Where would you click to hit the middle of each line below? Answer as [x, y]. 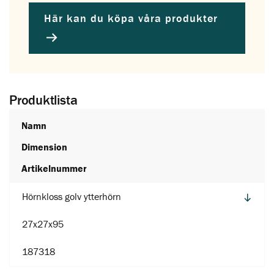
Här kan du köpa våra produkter [131, 18]
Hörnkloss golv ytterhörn [72, 196]
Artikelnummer [54, 168]
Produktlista [43, 100]
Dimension [44, 146]
